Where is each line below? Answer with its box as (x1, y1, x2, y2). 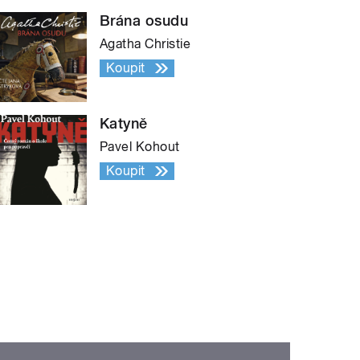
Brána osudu (100, 11, 189, 29)
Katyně (100, 114, 148, 132)
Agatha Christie (100, 35, 191, 51)
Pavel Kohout (100, 138, 180, 154)
